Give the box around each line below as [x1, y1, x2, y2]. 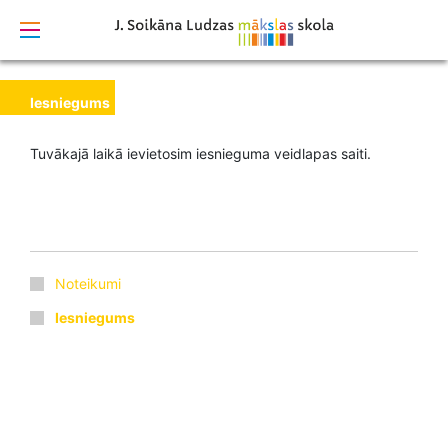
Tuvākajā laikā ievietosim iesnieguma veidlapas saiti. [30, 145, 375, 162]
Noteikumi [55, 275, 121, 292]
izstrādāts [171, 9, 226, 23]
